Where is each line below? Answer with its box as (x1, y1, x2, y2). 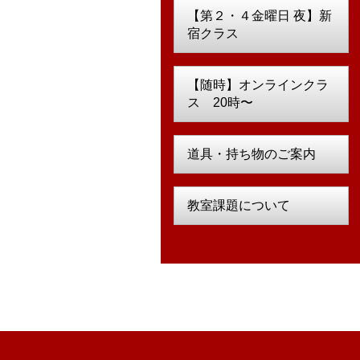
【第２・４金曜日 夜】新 (186, 9, 332, 22)
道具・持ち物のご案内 (186, 147, 316, 161)
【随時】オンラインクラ (186, 78, 329, 92)
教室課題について (186, 198, 290, 212)
